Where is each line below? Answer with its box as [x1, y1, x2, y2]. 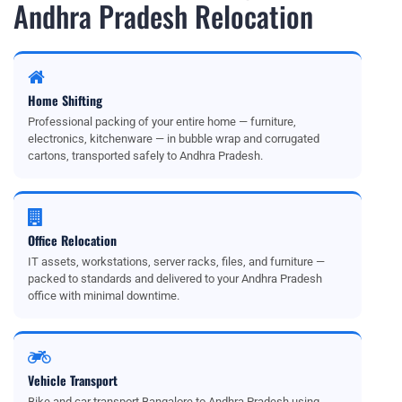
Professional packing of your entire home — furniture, [28, 114, 296, 128]
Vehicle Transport [28, 370, 118, 389]
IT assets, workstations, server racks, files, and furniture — [28, 254, 325, 268]
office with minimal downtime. [28, 288, 179, 302]
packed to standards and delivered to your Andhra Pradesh [28, 271, 322, 285]
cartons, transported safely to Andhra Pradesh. [28, 148, 263, 162]
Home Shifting [28, 90, 102, 109]
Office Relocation [28, 230, 117, 249]
